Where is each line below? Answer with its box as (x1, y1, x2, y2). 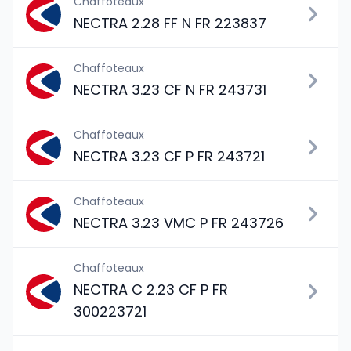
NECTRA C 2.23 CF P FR (74, 280, 228, 299)
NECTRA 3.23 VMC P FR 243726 (74, 213, 284, 233)
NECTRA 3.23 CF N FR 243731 (74, 80, 266, 100)
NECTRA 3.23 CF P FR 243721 (74, 147, 265, 166)
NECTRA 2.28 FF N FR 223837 (74, 13, 266, 33)
